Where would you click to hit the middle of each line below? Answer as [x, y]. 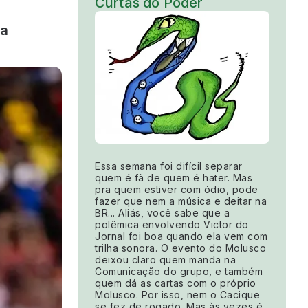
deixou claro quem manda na [165, 259]
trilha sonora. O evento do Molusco [180, 247]
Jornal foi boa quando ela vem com [181, 236]
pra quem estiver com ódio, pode [177, 189]
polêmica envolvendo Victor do [172, 224]
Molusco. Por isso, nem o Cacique [177, 294]
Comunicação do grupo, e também [179, 271]
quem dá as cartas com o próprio [176, 283]
